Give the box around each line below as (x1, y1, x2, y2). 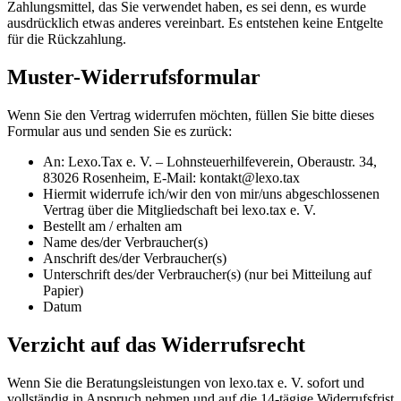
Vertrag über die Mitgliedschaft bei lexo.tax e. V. (43, 202, 316, 218)
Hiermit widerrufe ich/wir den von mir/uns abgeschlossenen (43, 186, 380, 202)
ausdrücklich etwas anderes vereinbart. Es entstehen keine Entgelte (7, 15, 383, 31)
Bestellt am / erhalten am (43, 218, 182, 235)
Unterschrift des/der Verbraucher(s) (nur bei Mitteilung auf (43, 267, 371, 283)
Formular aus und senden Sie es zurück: (7, 124, 232, 140)
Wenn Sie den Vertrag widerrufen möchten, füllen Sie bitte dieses (7, 107, 374, 124)
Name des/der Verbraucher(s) (43, 235, 208, 251)
